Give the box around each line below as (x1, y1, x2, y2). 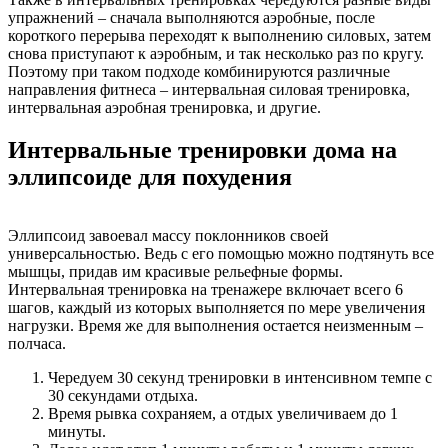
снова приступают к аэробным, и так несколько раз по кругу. (8, 44, 424, 62)
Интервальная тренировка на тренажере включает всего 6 (8, 280, 403, 298)
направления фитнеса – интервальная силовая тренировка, (8, 80, 410, 98)
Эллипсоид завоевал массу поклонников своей (8, 226, 329, 244)
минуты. (48, 422, 106, 440)
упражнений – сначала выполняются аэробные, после (8, 8, 375, 26)
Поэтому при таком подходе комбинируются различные (8, 62, 390, 80)
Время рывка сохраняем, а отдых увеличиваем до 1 (48, 404, 398, 422)
